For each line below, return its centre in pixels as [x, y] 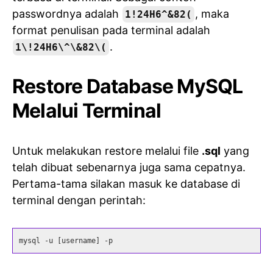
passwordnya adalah [67, 13]
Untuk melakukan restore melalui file [107, 151]
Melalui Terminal [87, 110]
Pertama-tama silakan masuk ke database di [126, 183]
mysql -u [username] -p [66, 240]
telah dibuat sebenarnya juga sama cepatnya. [129, 167]
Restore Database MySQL [128, 86]
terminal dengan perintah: [79, 200]
